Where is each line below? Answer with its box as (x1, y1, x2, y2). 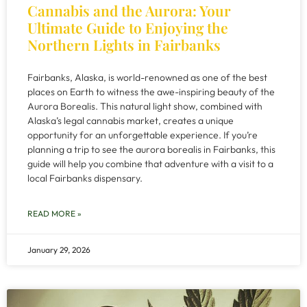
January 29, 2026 (27, 245, 90, 255)
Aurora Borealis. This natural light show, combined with (27, 100, 262, 112)
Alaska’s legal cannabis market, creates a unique (27, 114, 234, 127)
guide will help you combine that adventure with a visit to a (27, 158, 273, 170)
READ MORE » (27, 208, 82, 219)
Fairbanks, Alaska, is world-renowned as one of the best (27, 71, 267, 84)
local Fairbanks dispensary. (27, 172, 143, 184)
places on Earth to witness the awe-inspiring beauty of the (27, 86, 275, 98)
